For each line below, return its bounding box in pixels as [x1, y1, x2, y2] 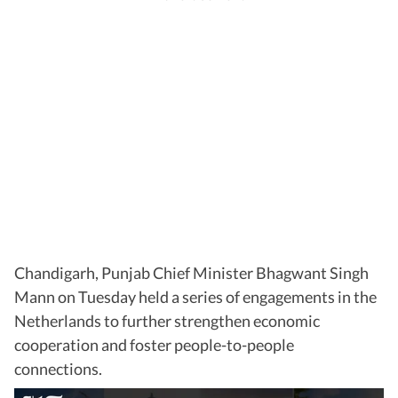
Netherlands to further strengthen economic [14, 311, 320, 331]
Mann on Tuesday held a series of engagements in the [14, 287, 377, 307]
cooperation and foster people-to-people [14, 335, 294, 355]
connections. [14, 359, 102, 379]
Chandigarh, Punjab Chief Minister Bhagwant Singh [14, 263, 369, 283]
